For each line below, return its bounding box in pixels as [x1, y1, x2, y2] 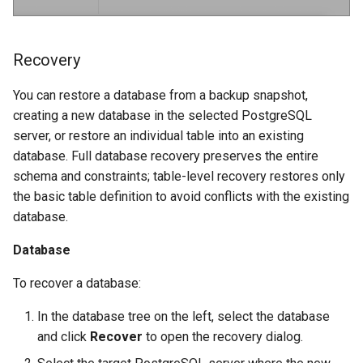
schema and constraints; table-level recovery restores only [13, 168, 345, 184]
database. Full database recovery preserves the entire [13, 147, 318, 164]
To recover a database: [13, 275, 141, 291]
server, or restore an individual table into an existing [13, 127, 304, 143]
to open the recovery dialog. [143, 328, 303, 344]
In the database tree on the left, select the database [37, 308, 330, 324]
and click [37, 328, 90, 344]
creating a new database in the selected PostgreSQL [13, 107, 312, 123]
